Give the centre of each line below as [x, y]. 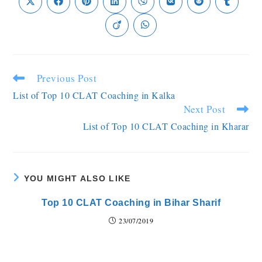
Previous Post [67, 78]
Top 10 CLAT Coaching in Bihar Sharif [131, 203]
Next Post [204, 109]
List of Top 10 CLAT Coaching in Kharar [166, 126]
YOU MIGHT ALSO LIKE [77, 178]
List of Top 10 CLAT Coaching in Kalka [94, 95]
